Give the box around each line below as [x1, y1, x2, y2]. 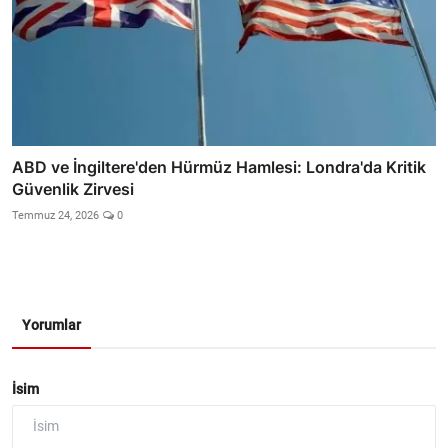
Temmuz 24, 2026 [12, 208, 99, 222]
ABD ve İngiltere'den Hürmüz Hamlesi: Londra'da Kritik [12, 156, 426, 177]
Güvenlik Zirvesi [12, 178, 134, 199]
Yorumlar [22, 316, 81, 333]
